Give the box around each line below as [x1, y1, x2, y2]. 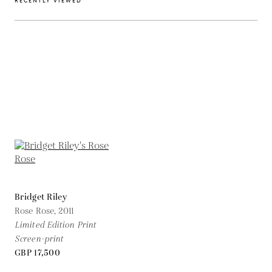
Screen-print [15, 233, 64, 245]
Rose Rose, [15, 205, 59, 217]
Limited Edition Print [15, 219, 97, 231]
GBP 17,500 [15, 246, 60, 259]
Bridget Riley [15, 191, 67, 203]
